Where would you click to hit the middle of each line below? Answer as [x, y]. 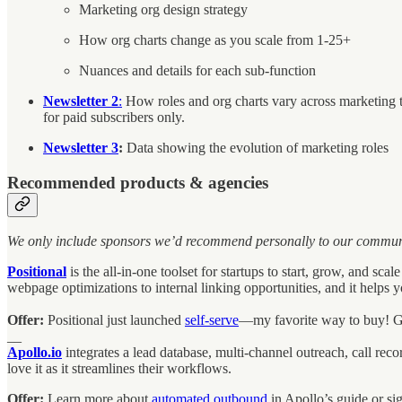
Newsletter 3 [81, 147]
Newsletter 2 [81, 100]
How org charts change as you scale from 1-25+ [215, 39]
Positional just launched [116, 320]
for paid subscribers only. [114, 117]
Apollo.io [35, 353]
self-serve [212, 320]
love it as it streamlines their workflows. [119, 369]
